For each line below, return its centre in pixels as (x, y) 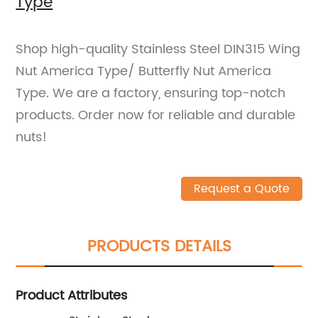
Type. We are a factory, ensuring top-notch (151, 93)
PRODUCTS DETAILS (159, 246)
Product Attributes (72, 295)
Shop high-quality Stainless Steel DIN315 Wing (158, 49)
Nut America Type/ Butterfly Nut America (144, 71)
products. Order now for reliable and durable (156, 115)
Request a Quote (241, 188)
